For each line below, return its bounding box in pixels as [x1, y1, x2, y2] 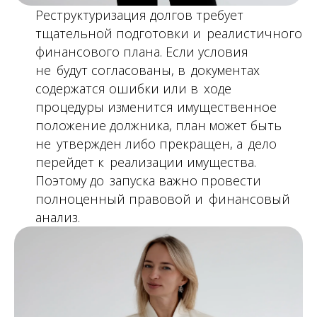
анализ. [35, 209, 80, 226]
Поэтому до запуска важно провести [35, 172, 261, 190]
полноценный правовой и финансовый [35, 190, 290, 208]
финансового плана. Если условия [35, 43, 248, 61]
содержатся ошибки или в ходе [35, 80, 231, 98]
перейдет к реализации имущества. [35, 154, 256, 171]
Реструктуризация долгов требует [35, 6, 243, 24]
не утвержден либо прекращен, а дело [35, 135, 277, 153]
